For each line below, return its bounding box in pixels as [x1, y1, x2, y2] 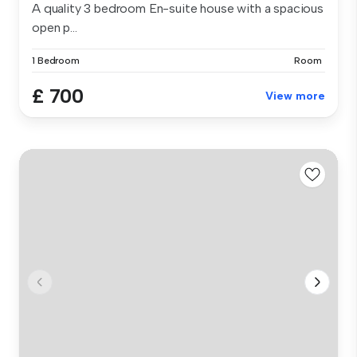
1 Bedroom [32, 55, 80, 67]
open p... [32, 20, 77, 36]
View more [265, 89, 325, 104]
